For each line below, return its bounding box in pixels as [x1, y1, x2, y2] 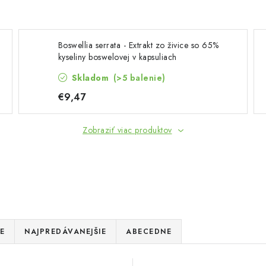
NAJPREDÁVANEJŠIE [24, 226, 106, 237]
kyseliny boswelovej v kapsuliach [58, 51, 177, 63]
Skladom [69, 72, 112, 84]
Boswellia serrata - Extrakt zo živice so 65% [58, 39, 219, 51]
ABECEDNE [126, 226, 172, 237]
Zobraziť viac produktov [83, 124, 172, 136]
